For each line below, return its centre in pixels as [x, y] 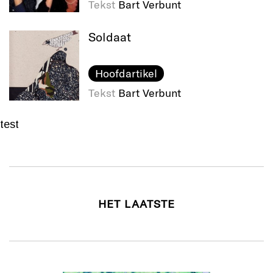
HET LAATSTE [136, 204]
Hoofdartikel [126, 73]
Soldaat [110, 37]
